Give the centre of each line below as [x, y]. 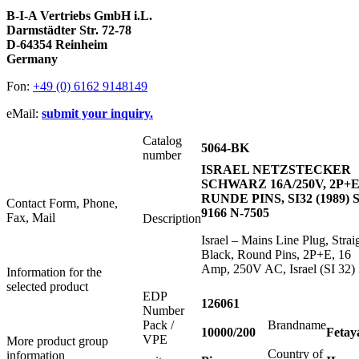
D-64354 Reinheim [57, 45]
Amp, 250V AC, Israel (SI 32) [278, 269]
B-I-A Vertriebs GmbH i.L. [79, 16]
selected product [47, 287]
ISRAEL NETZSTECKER [276, 170]
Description [172, 219]
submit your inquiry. [97, 114]
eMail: [24, 114]
